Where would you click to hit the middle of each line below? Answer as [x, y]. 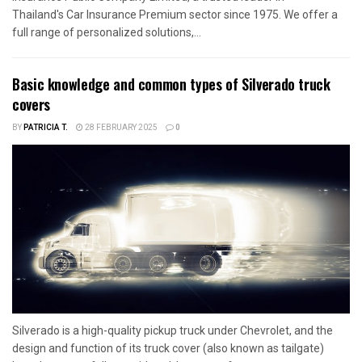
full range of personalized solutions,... [107, 32]
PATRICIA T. [46, 127]
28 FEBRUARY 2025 [120, 127]
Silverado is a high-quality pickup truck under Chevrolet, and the [173, 330]
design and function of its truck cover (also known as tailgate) [168, 348]
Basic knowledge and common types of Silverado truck [171, 84]
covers [31, 104]
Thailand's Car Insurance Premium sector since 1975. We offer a [175, 14]
